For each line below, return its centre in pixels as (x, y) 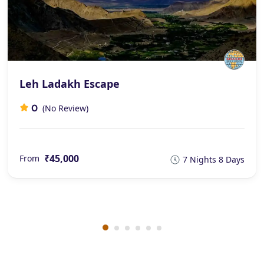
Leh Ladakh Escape (70, 83)
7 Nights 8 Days (214, 159)
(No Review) (65, 108)
